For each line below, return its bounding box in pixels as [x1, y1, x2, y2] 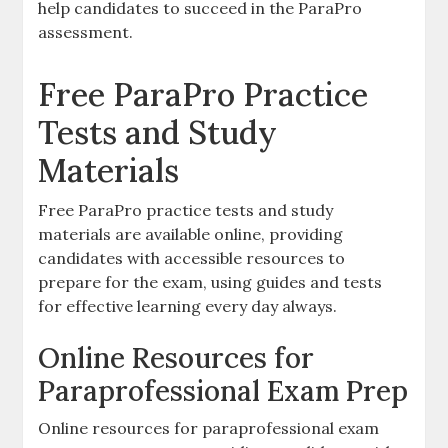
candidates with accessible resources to [38, 248, 346, 268]
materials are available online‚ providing [38, 224, 344, 244]
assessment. [38, 22, 134, 42]
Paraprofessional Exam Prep [38, 373, 409, 409]
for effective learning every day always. [38, 296, 338, 316]
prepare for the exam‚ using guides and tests [38, 272, 383, 292]
